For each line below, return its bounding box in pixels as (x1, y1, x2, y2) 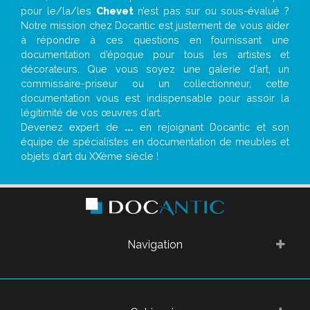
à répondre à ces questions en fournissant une (21, 34, 289, 46)
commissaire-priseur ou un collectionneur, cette (21, 77, 289, 89)
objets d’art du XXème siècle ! (21, 150, 158, 162)
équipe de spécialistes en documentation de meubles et (21, 136, 289, 147)
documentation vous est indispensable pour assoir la (21, 92, 289, 104)
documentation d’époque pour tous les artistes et (21, 48, 289, 60)
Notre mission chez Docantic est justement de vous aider (21, 19, 289, 31)
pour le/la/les (21, 5, 96, 17)
